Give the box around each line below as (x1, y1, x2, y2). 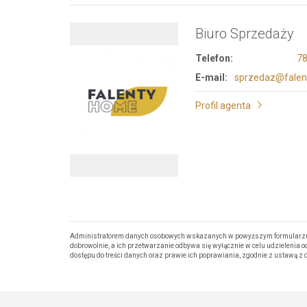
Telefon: (195, 53, 233, 64)
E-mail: (195, 72, 228, 83)
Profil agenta (195, 100, 251, 111)
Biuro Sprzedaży (195, 25, 294, 42)
